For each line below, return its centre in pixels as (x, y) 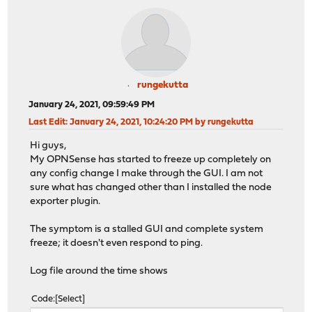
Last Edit (47, 122)
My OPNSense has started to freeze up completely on (151, 160)
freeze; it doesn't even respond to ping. (117, 244)
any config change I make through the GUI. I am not (147, 174)
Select (70, 299)
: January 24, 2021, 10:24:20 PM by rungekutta (160, 122)
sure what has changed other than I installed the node (151, 188)
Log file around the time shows (99, 272)
